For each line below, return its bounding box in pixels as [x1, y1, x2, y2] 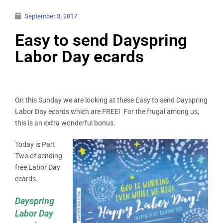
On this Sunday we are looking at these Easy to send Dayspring [15, 96, 208, 104]
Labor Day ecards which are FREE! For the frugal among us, [15, 107, 199, 115]
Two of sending [15, 151, 62, 160]
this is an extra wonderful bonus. [15, 118, 115, 127]
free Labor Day [15, 163, 60, 171]
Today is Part [15, 140, 55, 148]
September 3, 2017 [24, 12, 77, 20]
